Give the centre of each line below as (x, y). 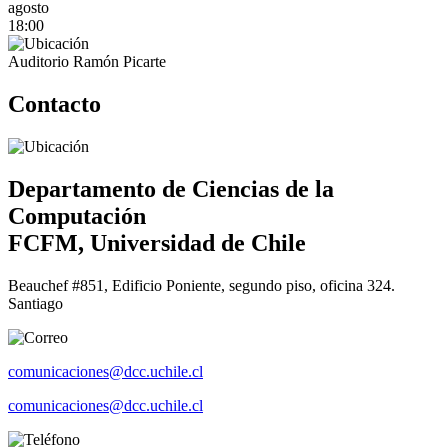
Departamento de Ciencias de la (171, 189)
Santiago (35, 303)
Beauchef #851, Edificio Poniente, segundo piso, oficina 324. (201, 285)
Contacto (54, 104)
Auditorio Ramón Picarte (87, 62)
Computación (77, 216)
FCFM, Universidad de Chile (157, 243)
